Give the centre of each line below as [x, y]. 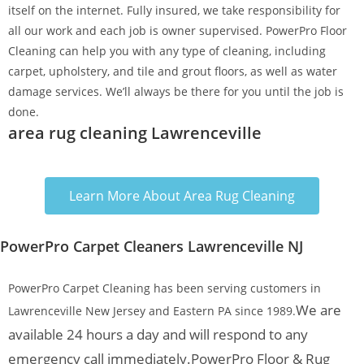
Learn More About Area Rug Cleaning [182, 196]
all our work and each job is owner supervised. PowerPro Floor [178, 31]
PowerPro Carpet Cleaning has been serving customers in [165, 288]
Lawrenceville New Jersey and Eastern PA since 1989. [152, 311]
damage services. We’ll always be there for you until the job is [176, 92]
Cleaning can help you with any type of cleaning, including [167, 51]
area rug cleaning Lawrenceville [135, 133]
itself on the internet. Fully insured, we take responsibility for [174, 11]
